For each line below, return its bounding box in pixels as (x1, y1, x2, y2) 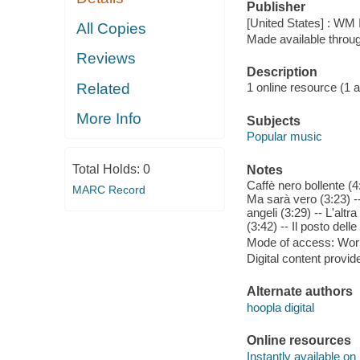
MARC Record (72, 182, 145, 196)
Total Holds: (72, 162, 143, 176)
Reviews (76, 50, 137, 67)
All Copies (76, 19, 147, 37)
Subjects (246, 113, 301, 128)
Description (246, 64, 317, 79)
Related (76, 80, 131, 97)
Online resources (246, 333, 351, 348)
